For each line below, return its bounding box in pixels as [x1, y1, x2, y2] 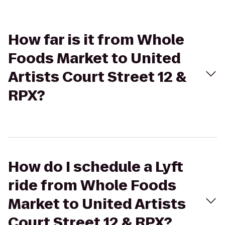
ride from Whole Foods [8, 176, 176, 195]
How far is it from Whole [8, 30, 184, 50]
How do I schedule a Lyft [8, 157, 183, 177]
